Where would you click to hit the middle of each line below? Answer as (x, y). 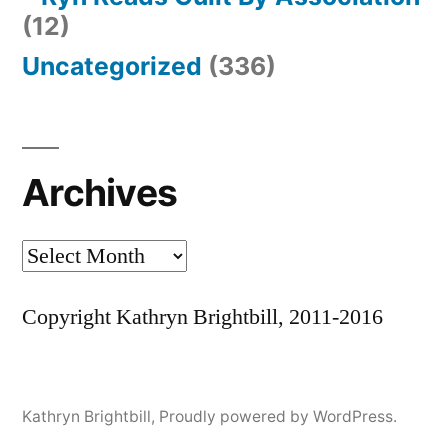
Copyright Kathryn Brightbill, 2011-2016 (202, 317)
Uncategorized (112, 66)
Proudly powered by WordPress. (278, 417)
